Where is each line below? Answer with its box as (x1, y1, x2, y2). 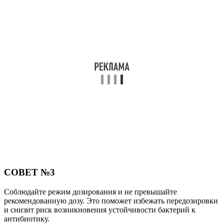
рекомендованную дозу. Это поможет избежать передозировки (4, 196, 218, 205)
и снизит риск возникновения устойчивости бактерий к (4, 205, 195, 214)
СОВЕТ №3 (4, 167, 55, 178)
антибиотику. (4, 214, 49, 223)
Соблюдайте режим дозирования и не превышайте (4, 187, 177, 196)
